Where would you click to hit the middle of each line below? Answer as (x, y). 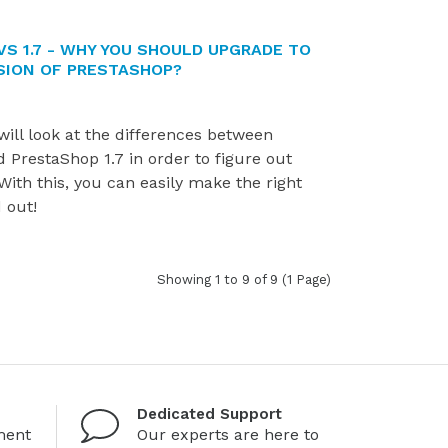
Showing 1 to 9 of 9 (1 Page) (244, 280)
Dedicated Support (210, 414)
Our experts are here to (228, 435)
